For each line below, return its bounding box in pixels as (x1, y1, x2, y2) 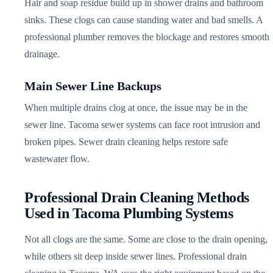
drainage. (24, 48, 60, 59)
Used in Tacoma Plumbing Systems (24, 205, 233, 221)
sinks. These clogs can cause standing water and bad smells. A (24, 14, 263, 25)
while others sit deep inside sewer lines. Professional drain (24, 250, 247, 261)
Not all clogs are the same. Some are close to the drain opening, (24, 233, 268, 244)
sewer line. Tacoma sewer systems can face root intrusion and (24, 119, 261, 130)
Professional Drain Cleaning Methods (24, 189, 249, 205)
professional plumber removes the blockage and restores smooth (24, 31, 270, 42)
